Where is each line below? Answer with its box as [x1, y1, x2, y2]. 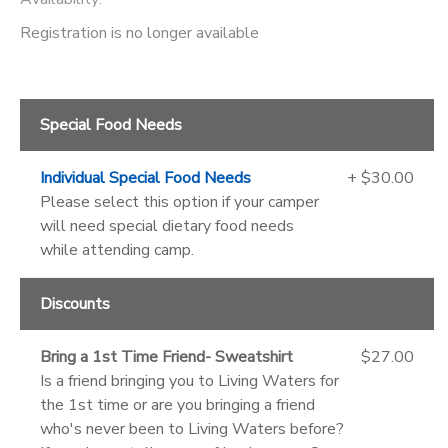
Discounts [40, 292, 110, 315]
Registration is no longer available [20, 21, 259, 44]
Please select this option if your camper [40, 190, 319, 213]
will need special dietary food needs [40, 214, 294, 237]
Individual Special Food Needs [40, 166, 251, 189]
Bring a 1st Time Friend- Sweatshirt [40, 345, 293, 368]
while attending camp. [40, 238, 194, 261]
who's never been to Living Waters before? [40, 417, 344, 440]
